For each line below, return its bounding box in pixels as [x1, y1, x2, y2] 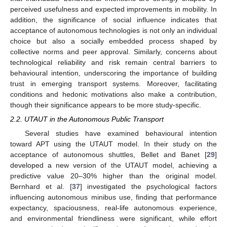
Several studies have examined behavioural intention [24, 129, 217, 138]
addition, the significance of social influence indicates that [10, 16, 217, 24]
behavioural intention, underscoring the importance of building [10, 69, 217, 78]
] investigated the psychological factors [80, 182, 217, 191]
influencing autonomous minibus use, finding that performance [10, 193, 217, 202]
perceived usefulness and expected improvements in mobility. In [10, 5, 217, 14]
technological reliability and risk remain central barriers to [10, 58, 217, 67]
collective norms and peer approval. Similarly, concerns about [10, 48, 217, 56]
